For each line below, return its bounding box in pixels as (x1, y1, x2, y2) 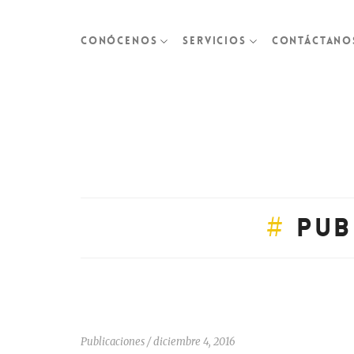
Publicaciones (81, 335, 145, 348)
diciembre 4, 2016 (153, 335, 235, 348)
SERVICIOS (183, 34, 247, 47)
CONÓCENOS (81, 34, 158, 47)
